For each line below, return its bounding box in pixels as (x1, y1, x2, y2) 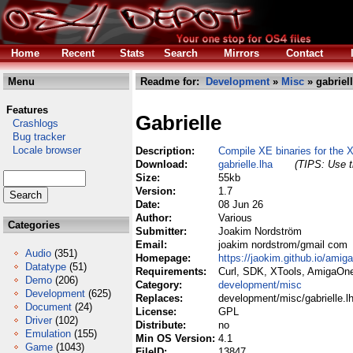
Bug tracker (3, 131, 65, 143)
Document (25, 301, 72, 313)
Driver (25, 314, 52, 326)
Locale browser (3, 144, 81, 156)
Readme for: (137, 76, 206, 87)
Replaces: (136, 292, 186, 304)
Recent (61, 47, 95, 59)
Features (6, 104, 48, 116)
